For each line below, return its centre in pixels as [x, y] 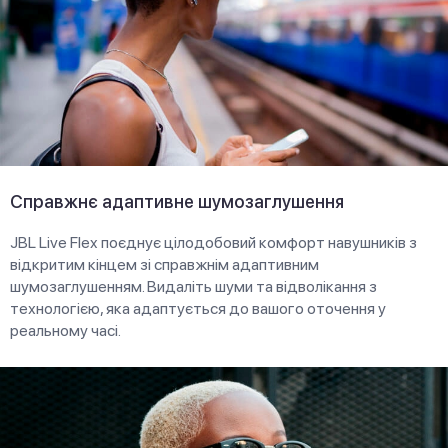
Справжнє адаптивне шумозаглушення [177, 201]
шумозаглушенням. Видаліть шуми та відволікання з [193, 286]
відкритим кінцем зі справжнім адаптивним [164, 264]
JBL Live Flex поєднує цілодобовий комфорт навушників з [213, 242]
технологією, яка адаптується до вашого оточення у [198, 308]
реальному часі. [65, 330]
